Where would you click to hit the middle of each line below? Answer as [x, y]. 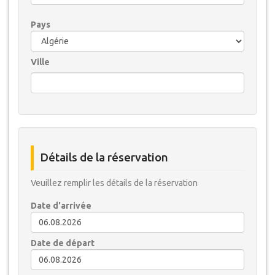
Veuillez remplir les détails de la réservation [114, 183]
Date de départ [63, 243]
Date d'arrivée [61, 206]
